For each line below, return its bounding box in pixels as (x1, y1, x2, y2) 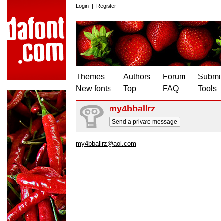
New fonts (76, 84, 111, 93)
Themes (76, 73, 105, 81)
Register (96, 3, 116, 9)
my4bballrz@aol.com (76, 140, 136, 147)
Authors (123, 73, 150, 81)
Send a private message (112, 118, 177, 125)
